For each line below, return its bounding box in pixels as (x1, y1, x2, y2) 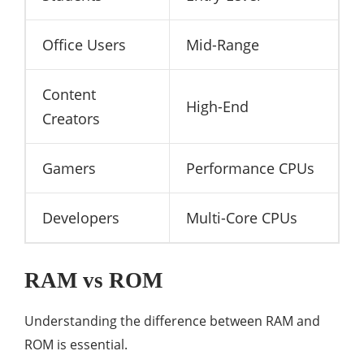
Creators (42, 108, 100, 128)
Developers (42, 207, 119, 227)
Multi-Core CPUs (186, 207, 297, 227)
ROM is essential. (24, 335, 128, 353)
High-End (186, 96, 249, 116)
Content (42, 84, 96, 104)
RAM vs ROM (24, 267, 162, 292)
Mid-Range (186, 34, 259, 54)
